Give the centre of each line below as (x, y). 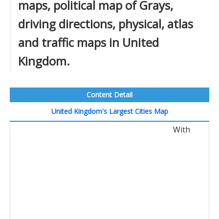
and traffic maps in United (88, 42)
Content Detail (109, 95)
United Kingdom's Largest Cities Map (109, 111)
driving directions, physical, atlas (106, 24)
